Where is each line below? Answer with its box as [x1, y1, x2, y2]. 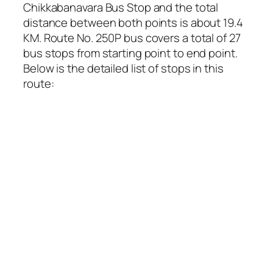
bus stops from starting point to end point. [23, 45, 238, 62]
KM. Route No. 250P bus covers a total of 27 [23, 30, 241, 46]
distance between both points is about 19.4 [23, 15, 243, 31]
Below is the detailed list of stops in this [23, 60, 224, 77]
